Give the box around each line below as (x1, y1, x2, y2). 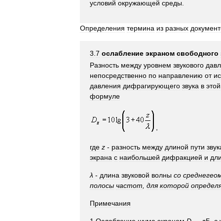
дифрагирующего (123, 82, 180, 90)
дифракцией (162, 153, 202, 162)
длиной (165, 143, 188, 151)
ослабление (102, 49, 144, 57)
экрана (90, 153, 112, 162)
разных (165, 24, 188, 32)
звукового (173, 61, 204, 70)
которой (160, 182, 189, 190)
